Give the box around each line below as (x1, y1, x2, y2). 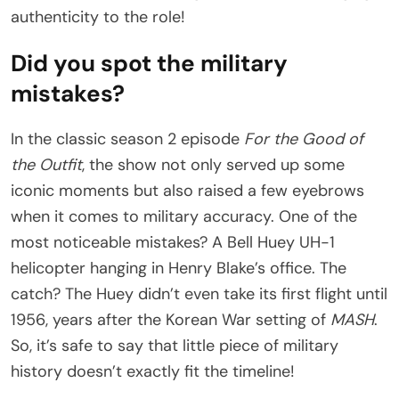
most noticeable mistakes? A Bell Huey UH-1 (11, 231, 335, 253)
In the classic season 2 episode (11, 127, 244, 150)
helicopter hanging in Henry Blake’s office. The (11, 256, 346, 279)
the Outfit (11, 153, 82, 175)
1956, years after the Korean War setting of (11, 308, 330, 330)
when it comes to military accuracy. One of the (11, 205, 357, 227)
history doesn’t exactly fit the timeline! (11, 360, 295, 382)
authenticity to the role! (11, 5, 185, 28)
